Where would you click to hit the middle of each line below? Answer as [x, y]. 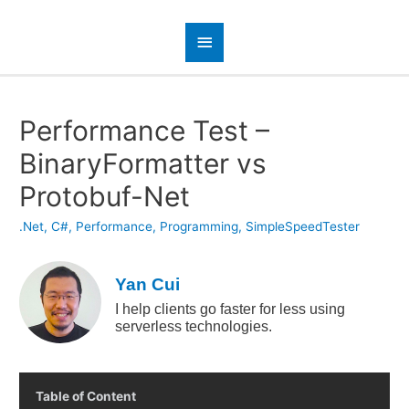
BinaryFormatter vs [143, 164]
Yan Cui [148, 285]
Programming [199, 227]
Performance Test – [145, 131]
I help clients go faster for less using [231, 309]
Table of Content [86, 396]
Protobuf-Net [105, 197]
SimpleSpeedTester [303, 227]
